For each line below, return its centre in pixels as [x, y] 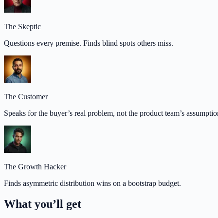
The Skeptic [22, 27]
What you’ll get [43, 204]
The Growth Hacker [35, 167]
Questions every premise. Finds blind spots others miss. [89, 43]
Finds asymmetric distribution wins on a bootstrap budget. [92, 183]
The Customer [26, 97]
